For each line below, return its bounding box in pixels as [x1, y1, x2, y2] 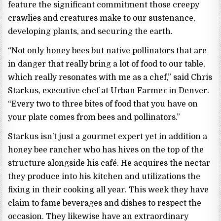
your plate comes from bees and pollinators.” [8, 113, 181, 122]
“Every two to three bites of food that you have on [8, 100, 198, 109]
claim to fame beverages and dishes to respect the [8, 199, 202, 208]
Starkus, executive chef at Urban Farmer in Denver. [8, 86, 210, 96]
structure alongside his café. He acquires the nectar [8, 159, 211, 168]
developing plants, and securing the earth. [8, 27, 173, 37]
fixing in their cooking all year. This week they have [8, 185, 209, 195]
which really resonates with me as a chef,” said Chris [8, 73, 213, 82]
